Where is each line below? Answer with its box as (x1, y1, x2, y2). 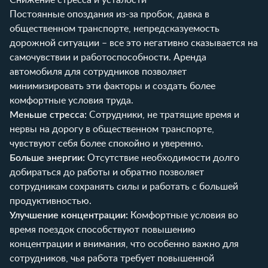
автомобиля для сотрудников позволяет (10, 66, 187, 77)
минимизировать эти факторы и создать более (10, 81, 215, 91)
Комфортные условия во (128, 210, 238, 220)
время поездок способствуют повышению (10, 224, 196, 234)
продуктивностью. (10, 196, 92, 206)
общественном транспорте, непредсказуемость (10, 23, 220, 33)
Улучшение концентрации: (10, 210, 128, 220)
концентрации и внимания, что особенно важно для (10, 239, 239, 249)
